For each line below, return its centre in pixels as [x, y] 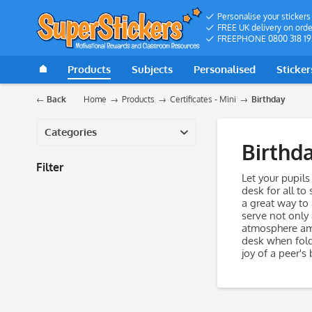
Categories [71, 132]
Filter [50, 167]
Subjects [152, 69]
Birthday [268, 99]
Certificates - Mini [203, 99]
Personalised [225, 69]
